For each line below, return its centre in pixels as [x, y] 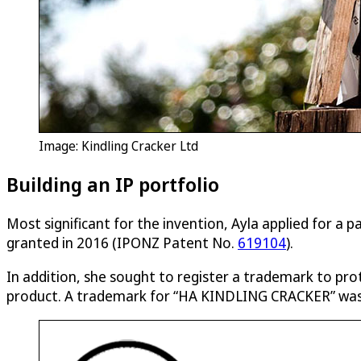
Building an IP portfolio [113, 185]
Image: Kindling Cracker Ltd [118, 146]
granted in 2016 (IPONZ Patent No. [122, 243]
